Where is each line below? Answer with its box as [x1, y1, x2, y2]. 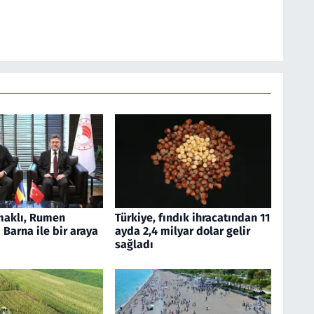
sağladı [114, 238, 153, 252]
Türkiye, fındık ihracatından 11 [114, 211, 270, 225]
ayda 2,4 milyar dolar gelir [114, 224, 250, 238]
